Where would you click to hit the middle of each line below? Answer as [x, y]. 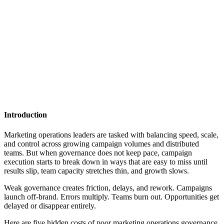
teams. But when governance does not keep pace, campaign [98, 152]
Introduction [25, 115]
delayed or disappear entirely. [51, 205]
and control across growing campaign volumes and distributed [101, 143]
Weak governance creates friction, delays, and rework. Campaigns [108, 187]
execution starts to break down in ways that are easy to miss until [106, 161]
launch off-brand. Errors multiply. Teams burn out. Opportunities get [111, 196]
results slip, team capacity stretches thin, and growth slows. [96, 170]
